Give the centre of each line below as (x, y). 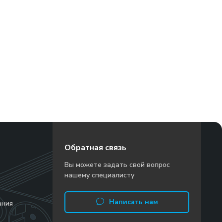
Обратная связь (95, 148)
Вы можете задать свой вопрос (117, 165)
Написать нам (133, 202)
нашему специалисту (99, 175)
